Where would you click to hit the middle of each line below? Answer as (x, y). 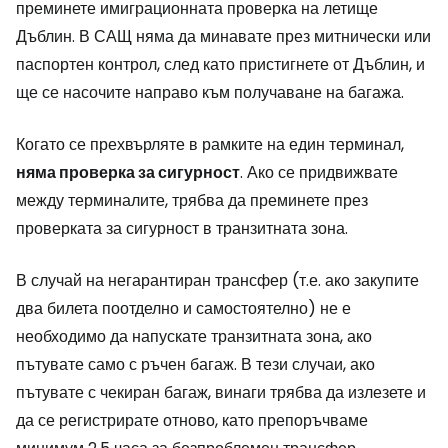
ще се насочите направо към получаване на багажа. (210, 92)
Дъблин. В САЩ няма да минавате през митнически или (223, 36)
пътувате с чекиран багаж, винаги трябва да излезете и (221, 392)
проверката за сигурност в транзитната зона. (182, 228)
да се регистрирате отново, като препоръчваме (192, 420)
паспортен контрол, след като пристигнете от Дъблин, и (220, 64)
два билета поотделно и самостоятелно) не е (183, 308)
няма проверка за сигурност (128, 172)
